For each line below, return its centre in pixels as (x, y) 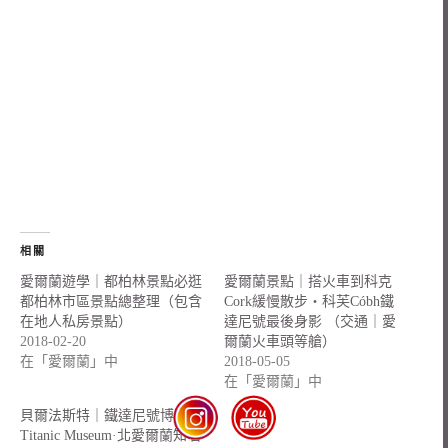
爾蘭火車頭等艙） (280, 341)
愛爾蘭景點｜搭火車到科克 (308, 281)
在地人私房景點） (76, 321)
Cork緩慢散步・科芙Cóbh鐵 (309, 301)
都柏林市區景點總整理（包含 (111, 301)
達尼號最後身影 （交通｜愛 (310, 321)
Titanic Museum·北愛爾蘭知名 (110, 435)
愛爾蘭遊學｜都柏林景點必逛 (111, 281)
